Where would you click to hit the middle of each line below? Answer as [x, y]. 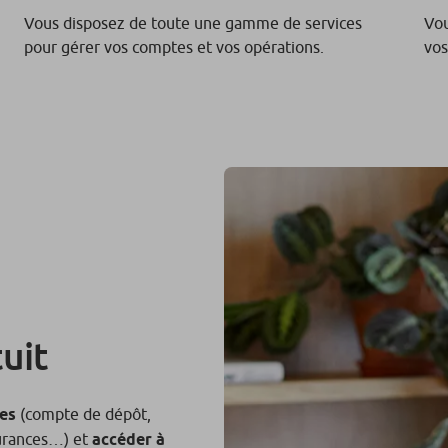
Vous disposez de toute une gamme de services [193, 23]
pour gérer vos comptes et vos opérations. [174, 47]
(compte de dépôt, [83, 413]
